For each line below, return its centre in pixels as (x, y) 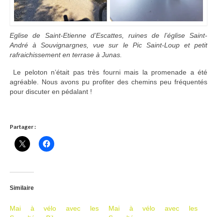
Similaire (22, 188)
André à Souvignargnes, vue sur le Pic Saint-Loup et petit (108, 45)
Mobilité (54, 34)
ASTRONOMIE (48, 54)
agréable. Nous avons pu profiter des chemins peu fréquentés (108, 82)
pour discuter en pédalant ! (51, 92)
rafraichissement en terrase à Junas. (66, 55)
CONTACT (41, 93)
